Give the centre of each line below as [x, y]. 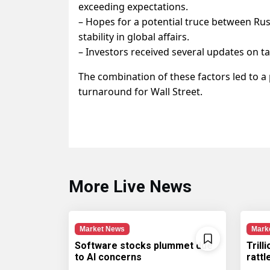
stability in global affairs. [134, 37]
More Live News [130, 187]
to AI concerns [108, 257]
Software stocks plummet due [144, 246]
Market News [102, 229]
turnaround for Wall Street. [140, 92]
